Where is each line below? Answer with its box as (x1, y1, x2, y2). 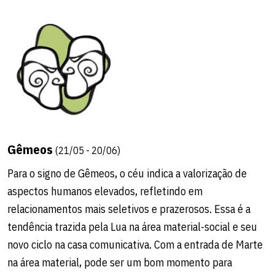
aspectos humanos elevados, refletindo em (7, 184, 203, 198)
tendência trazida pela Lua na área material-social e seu (7, 219, 257, 234)
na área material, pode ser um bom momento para (7, 255, 232, 269)
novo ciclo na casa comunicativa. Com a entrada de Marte (7, 237, 263, 252)
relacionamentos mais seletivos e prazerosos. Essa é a (7, 201, 250, 216)
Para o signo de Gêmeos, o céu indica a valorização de (7, 166, 247, 180)
